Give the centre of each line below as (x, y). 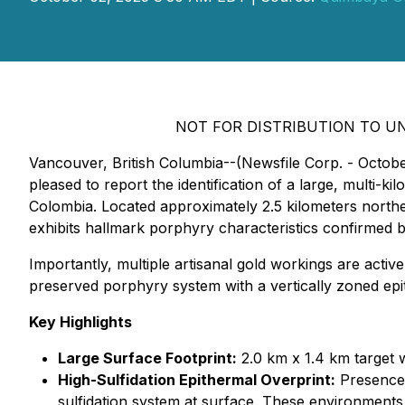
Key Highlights (80, 322)
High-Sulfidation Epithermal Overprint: (197, 380)
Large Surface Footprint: (147, 358)
